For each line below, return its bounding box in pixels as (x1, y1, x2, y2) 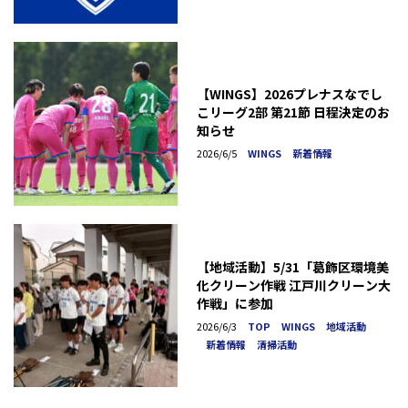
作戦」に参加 (196, 293, 273, 312)
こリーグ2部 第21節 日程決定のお (196, 103, 390, 122)
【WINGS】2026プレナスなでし (196, 85, 382, 104)
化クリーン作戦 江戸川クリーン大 (196, 275, 391, 294)
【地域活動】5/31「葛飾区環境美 (196, 257, 389, 276)
